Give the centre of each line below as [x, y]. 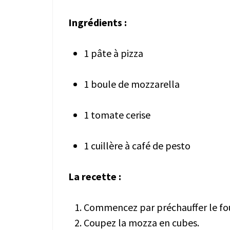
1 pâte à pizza [113, 53]
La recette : [96, 176]
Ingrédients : [99, 22]
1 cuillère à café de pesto [137, 145]
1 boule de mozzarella [132, 84]
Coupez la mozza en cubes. [141, 222]
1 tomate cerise [117, 114]
